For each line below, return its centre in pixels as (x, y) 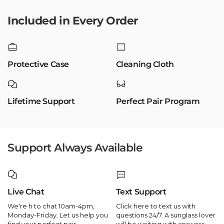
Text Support (141, 191)
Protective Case (38, 64)
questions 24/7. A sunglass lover (165, 215)
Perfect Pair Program (158, 101)
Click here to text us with (155, 206)
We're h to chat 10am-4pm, (51, 206)
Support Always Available (75, 148)
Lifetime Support (41, 101)
